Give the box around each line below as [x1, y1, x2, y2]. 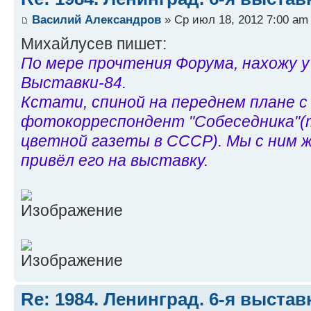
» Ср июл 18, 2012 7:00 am [161, 12, 308, 26]
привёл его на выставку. [21, 151, 208, 169]
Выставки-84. [21, 73, 126, 92]
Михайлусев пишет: [21, 34, 167, 53]
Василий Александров [32, 12, 161, 26]
